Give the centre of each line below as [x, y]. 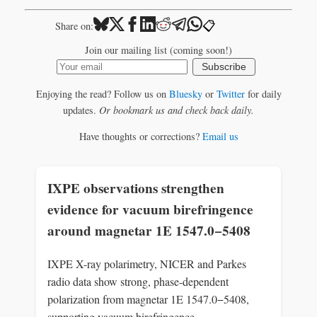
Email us [220, 137]
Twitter [230, 94]
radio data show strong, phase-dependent [138, 281]
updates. [81, 110]
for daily [263, 94]
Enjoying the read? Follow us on [102, 94]
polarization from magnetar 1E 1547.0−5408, [148, 299]
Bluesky [185, 94]
